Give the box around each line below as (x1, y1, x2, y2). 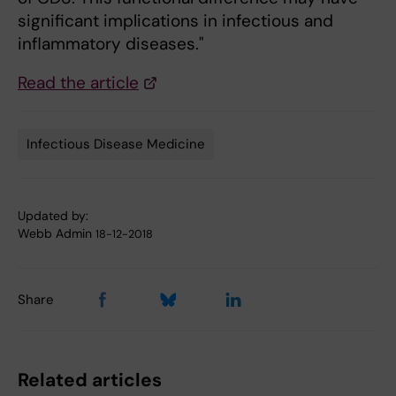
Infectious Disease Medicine (27, 135, 205, 154)
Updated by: (18, 208, 88, 225)
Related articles (18, 368, 162, 393)
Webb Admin (18, 225, 92, 242)
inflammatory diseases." (18, 33, 204, 56)
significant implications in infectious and (18, 10, 333, 33)
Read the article (18, 72, 139, 95)
